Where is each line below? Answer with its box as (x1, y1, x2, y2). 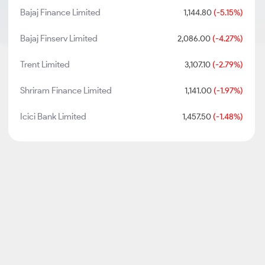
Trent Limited (20, 59, 70, 70)
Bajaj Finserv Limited (20, 33, 98, 44)
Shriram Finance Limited (20, 85, 112, 96)
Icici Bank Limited (20, 111, 87, 122)
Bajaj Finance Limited (20, 7, 101, 18)
